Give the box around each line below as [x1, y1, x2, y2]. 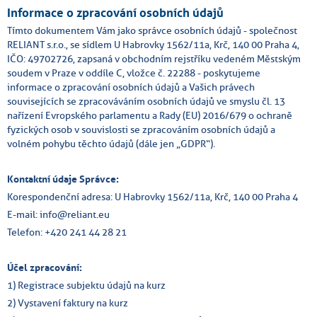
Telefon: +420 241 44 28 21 [7, 225, 127, 238]
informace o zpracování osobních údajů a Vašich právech [7, 80, 255, 93]
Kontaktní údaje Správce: [7, 172, 119, 185]
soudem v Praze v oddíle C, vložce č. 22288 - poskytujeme [7, 66, 260, 79]
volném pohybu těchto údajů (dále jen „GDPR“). [7, 137, 215, 150]
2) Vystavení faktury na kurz [7, 296, 128, 309]
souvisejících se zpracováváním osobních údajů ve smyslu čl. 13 [7, 94, 285, 108]
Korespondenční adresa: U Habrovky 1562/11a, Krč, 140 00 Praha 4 [7, 190, 298, 203]
